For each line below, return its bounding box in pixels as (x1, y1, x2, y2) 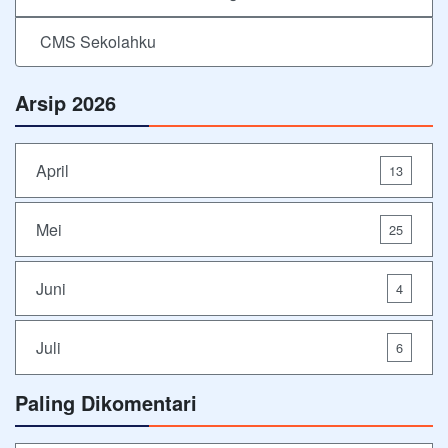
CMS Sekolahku (36, 30, 156, 53)
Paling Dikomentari (15, 388, 197, 417)
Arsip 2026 (15, 88, 116, 117)
